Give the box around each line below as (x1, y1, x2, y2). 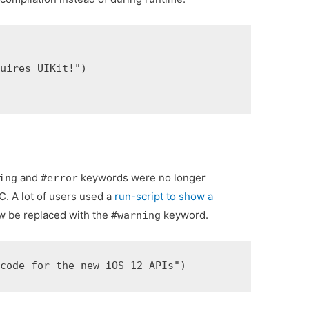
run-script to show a (114, 190, 214, 203)
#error (41, 172, 79, 185)
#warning (111, 209, 161, 222)
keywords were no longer (78, 171, 206, 185)
